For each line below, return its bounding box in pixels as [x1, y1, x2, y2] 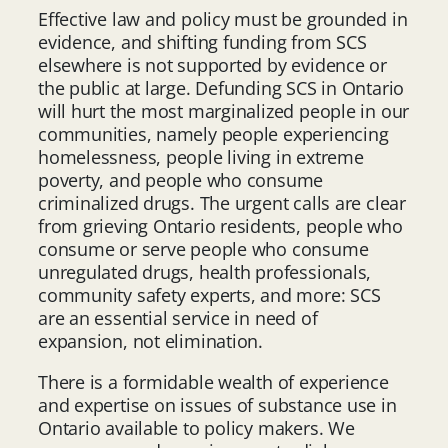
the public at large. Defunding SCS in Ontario [38, 75, 405, 100]
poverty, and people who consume [38, 167, 324, 192]
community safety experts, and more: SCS [38, 282, 381, 307]
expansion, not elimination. [38, 328, 264, 353]
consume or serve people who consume [38, 236, 369, 261]
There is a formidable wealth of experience [38, 369, 389, 394]
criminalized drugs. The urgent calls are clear [38, 190, 406, 215]
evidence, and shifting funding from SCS [38, 29, 367, 54]
